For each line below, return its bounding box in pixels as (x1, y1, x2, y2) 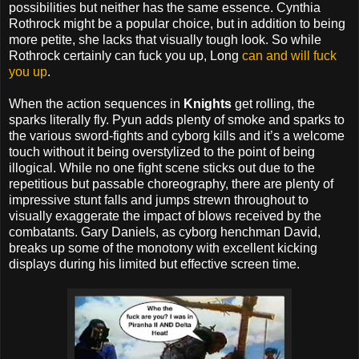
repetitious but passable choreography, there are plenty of (9, 177, 333, 192)
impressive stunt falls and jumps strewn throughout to (9, 193, 309, 208)
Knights (184, 97, 235, 111)
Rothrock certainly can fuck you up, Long (9, 49, 242, 63)
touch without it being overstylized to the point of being (9, 145, 315, 159)
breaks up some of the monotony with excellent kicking (9, 241, 317, 256)
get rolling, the (235, 97, 315, 111)
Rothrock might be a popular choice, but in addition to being (9, 17, 345, 31)
